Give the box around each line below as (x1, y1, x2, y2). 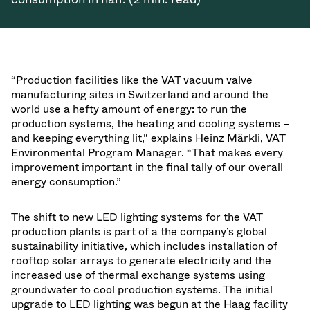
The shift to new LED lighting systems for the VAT (11, 210, 262, 224)
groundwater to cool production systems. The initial (11, 282, 273, 296)
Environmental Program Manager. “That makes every (11, 145, 283, 159)
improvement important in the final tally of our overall (11, 160, 283, 174)
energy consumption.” (11, 174, 121, 188)
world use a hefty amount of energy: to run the (11, 102, 247, 116)
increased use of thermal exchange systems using (11, 268, 265, 282)
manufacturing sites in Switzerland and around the (11, 87, 268, 101)
